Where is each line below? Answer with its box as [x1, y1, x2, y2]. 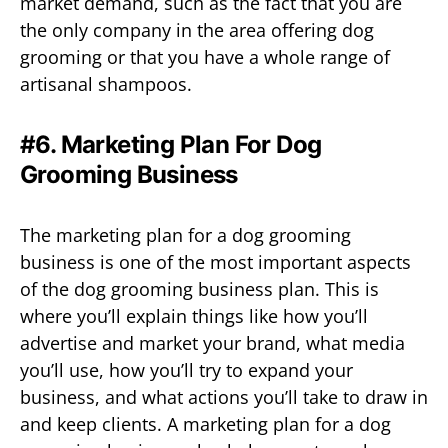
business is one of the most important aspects [20, 249, 411, 274]
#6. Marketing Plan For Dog [20, 129, 322, 159]
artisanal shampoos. [20, 71, 192, 96]
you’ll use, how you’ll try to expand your [20, 357, 353, 382]
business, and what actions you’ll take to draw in [20, 384, 428, 409]
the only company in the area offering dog [20, 17, 374, 42]
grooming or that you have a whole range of [20, 44, 390, 69]
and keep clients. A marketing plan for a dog [20, 411, 391, 436]
